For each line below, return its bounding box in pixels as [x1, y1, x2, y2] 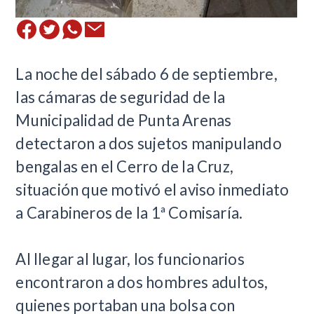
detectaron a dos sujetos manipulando [15, 134, 282, 153]
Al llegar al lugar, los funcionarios [15, 250, 245, 269]
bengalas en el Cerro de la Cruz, [15, 157, 234, 177]
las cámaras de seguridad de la [15, 88, 226, 107]
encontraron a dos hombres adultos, [15, 273, 268, 292]
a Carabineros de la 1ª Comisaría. [15, 203, 243, 223]
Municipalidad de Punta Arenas [15, 111, 232, 130]
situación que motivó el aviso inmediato [15, 180, 289, 200]
